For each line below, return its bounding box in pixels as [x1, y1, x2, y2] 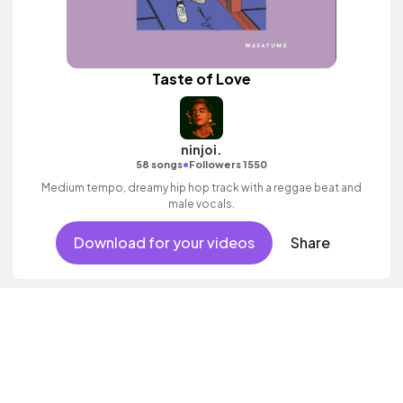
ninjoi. [181, 141, 222, 158]
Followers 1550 [189, 158, 267, 171]
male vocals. [168, 197, 235, 211]
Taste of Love [152, 69, 251, 89]
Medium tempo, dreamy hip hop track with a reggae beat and [41, 181, 362, 195]
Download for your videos [73, 233, 255, 253]
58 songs [136, 158, 183, 171]
